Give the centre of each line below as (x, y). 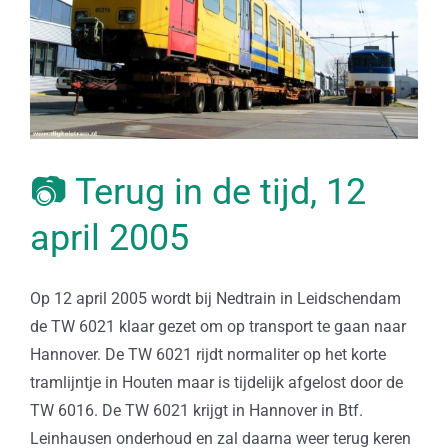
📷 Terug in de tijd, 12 (198, 191)
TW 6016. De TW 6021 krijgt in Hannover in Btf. (196, 410)
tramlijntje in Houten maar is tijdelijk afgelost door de (216, 382)
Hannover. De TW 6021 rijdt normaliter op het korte (207, 354)
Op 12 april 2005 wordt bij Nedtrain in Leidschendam (215, 298)
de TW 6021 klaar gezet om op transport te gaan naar (217, 326)
